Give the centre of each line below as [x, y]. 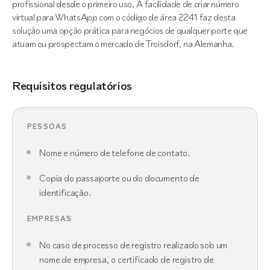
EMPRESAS [50, 219]
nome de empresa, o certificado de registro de [127, 259]
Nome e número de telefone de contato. [115, 153]
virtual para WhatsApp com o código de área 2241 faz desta [124, 17]
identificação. [65, 193]
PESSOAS [47, 127]
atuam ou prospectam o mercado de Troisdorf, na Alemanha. [123, 44]
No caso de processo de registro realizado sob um [133, 245]
